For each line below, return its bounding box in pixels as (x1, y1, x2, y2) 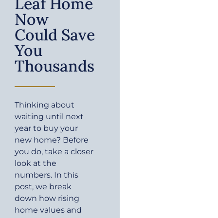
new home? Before (15, 135, 89, 145)
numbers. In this (15, 170, 78, 180)
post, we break (15, 182, 72, 192)
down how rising (15, 194, 79, 203)
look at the (15, 159, 56, 168)
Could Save (15, 25, 95, 45)
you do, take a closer (15, 147, 93, 157)
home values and (15, 205, 82, 215)
